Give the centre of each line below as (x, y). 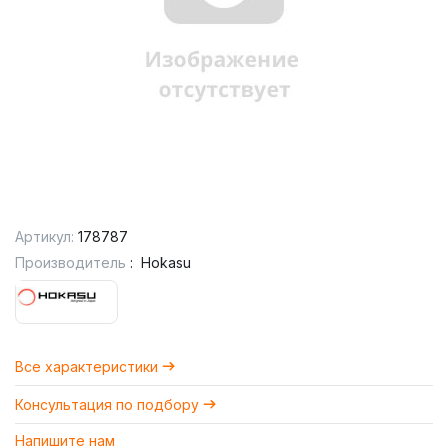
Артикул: (44, 236)
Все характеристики (86, 366)
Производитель (70, 262)
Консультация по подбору (107, 404)
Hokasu (166, 262)
